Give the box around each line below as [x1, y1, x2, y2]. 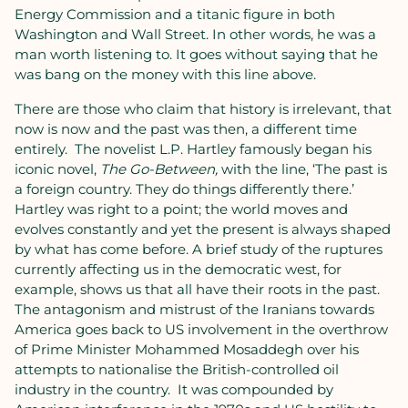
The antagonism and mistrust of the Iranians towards [15, 301, 374, 318]
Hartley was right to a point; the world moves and [15, 200, 348, 218]
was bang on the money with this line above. [15, 66, 316, 83]
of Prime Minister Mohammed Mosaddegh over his [15, 341, 359, 358]
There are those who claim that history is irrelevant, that [15, 100, 392, 117]
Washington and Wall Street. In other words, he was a [15, 25, 376, 43]
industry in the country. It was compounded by [15, 381, 333, 398]
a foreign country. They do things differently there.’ [15, 180, 354, 198]
